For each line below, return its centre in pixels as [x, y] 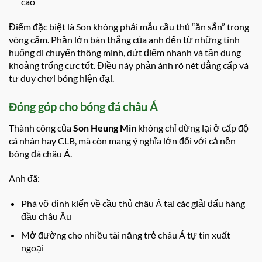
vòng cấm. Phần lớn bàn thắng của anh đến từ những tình [124, 39]
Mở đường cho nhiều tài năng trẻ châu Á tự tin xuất [125, 235]
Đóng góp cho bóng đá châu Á [83, 106]
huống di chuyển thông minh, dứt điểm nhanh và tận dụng [125, 52]
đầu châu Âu [46, 216]
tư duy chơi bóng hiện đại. [61, 78]
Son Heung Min [105, 127]
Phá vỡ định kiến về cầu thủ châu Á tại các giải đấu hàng [133, 204]
